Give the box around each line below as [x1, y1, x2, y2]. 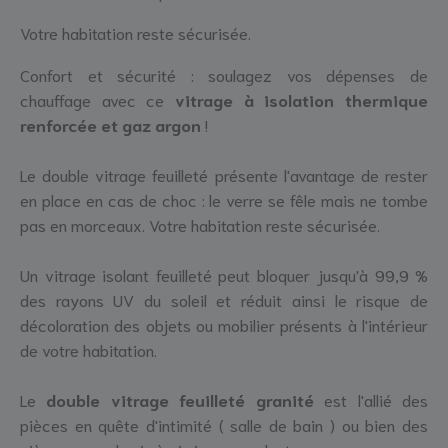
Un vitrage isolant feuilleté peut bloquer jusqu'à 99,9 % [20, 262, 428, 285]
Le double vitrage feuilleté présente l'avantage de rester [20, 162, 428, 185]
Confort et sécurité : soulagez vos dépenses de [20, 62, 428, 85]
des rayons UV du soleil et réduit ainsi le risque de [20, 287, 428, 310]
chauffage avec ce [20, 87, 175, 110]
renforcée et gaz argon [20, 112, 201, 135]
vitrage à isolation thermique [175, 87, 428, 110]
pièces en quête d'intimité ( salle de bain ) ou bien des [20, 412, 428, 435]
